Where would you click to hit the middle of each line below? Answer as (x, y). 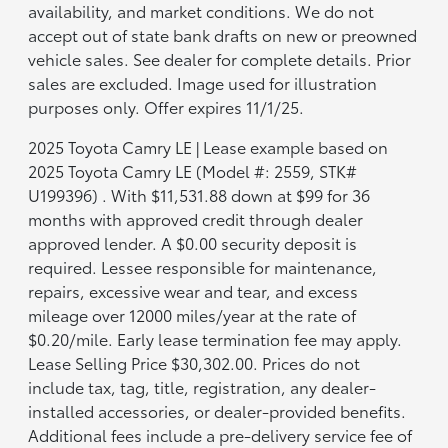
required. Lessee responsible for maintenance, (203, 266)
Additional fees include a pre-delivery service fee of (220, 434)
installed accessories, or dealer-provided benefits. (217, 410)
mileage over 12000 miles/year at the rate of (192, 314)
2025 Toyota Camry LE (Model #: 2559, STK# (193, 170)
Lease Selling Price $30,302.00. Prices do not (194, 362)
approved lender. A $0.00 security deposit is (193, 242)
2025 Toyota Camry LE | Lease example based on (208, 146)
